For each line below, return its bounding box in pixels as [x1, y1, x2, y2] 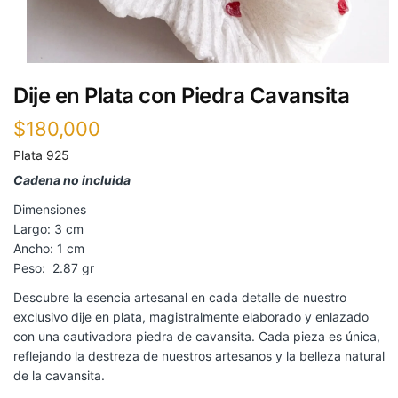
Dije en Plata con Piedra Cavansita [13, 83, 349, 109]
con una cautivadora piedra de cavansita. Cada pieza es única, [13, 329, 380, 345]
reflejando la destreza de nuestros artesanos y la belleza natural [13, 348, 385, 364]
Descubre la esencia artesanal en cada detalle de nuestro [13, 290, 346, 306]
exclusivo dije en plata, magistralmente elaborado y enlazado [13, 309, 369, 325]
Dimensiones [13, 202, 86, 218]
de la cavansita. [13, 368, 105, 384]
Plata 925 [13, 147, 69, 163]
